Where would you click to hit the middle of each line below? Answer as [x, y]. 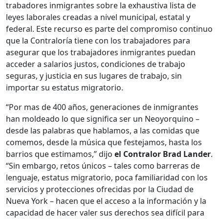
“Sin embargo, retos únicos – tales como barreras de [103, 166]
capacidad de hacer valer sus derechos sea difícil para [105, 213]
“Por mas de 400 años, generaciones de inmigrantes [102, 107]
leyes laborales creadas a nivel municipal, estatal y [98, 17]
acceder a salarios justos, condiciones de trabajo [96, 64]
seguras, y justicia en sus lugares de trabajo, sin [94, 76]
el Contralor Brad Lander [163, 154]
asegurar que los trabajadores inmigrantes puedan [101, 52]
